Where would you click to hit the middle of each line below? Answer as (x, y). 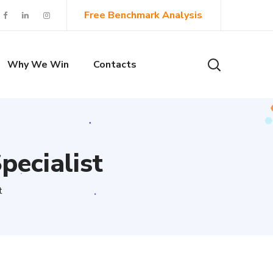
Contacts (115, 65)
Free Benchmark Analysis (143, 15)
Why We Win (38, 65)
